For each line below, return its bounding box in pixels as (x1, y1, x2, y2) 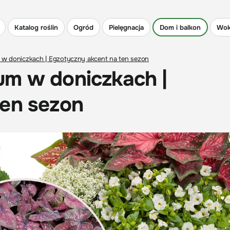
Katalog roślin (14, 23, 58, 32)
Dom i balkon (160, 23, 201, 32)
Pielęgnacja (109, 23, 144, 32)
